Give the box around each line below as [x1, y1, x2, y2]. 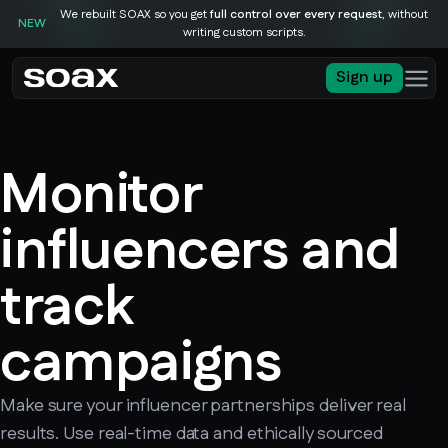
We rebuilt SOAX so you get [60, 6, 210, 23]
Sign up [336, 66, 393, 89]
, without [382, 6, 428, 23]
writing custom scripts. [182, 24, 306, 41]
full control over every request [210, 6, 382, 23]
